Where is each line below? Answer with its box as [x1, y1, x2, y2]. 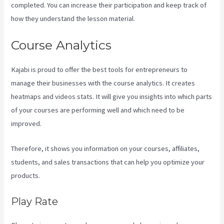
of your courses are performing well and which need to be [11, 105, 185, 115]
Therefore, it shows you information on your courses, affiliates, [11, 144, 200, 153]
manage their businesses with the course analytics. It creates [11, 78, 195, 88]
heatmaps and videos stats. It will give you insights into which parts [11, 92, 212, 101]
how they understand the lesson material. [11, 13, 135, 23]
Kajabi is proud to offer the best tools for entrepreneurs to [11, 65, 188, 74]
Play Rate [11, 195, 58, 207]
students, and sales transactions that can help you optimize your [11, 157, 205, 167]
